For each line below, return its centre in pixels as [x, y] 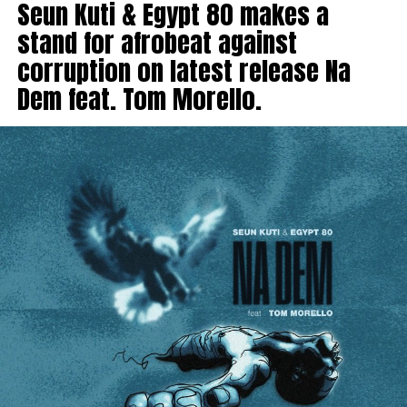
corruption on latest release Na [184, 70]
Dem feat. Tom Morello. [139, 98]
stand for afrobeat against [157, 42]
